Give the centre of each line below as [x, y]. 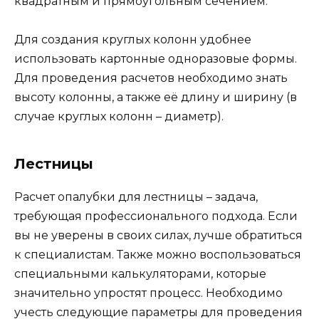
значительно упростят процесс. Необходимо [148, 293]
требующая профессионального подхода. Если [156, 216]
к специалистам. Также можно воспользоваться [158, 254]
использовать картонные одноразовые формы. [156, 58]
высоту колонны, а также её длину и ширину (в [156, 97]
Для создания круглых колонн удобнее [133, 39]
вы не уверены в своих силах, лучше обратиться [158, 235]
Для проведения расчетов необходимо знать [151, 78]
